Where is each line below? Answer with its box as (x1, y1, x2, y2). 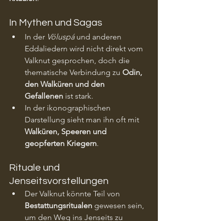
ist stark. (63, 91, 93, 101)
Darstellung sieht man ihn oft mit (25, 114, 141, 124)
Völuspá (47, 32, 74, 41)
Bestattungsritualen (25, 200, 92, 210)
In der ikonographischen (25, 103, 112, 112)
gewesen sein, (92, 200, 146, 210)
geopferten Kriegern (25, 138, 97, 148)
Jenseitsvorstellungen (9, 176, 109, 186)
